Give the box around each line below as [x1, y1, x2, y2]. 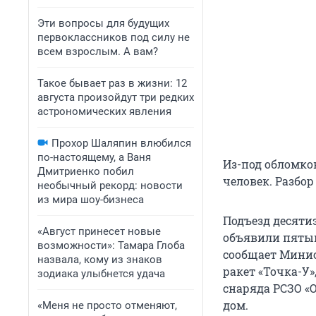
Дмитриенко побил [37, 165, 134, 178]
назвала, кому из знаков [37, 253, 162, 266]
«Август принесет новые [37, 225, 161, 238]
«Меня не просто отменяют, [37, 299, 177, 312]
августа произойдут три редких [37, 91, 194, 104]
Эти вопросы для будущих [37, 17, 169, 30]
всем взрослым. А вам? [37, 45, 158, 58]
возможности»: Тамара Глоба [37, 239, 185, 252]
